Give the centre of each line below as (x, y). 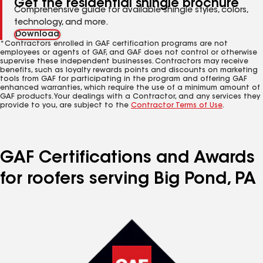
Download (37, 35)
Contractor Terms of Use (177, 106)
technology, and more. (61, 23)
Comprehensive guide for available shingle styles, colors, (131, 11)
